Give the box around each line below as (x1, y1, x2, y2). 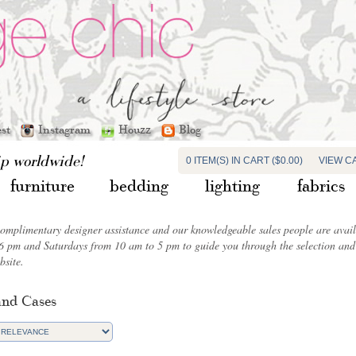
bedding (109, 175, 168, 195)
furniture (10, 175, 75, 195)
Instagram (38, 122, 97, 137)
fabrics (297, 175, 345, 195)
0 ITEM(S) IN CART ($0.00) (186, 155, 303, 166)
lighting (205, 175, 260, 195)
